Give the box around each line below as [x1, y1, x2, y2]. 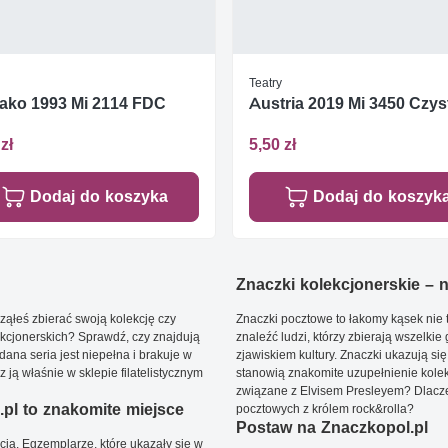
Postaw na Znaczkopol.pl [236, 418, 428, 438]
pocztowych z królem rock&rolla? [236, 401, 414, 417]
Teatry [249, 74, 282, 90]
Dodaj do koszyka [29, 187, 168, 207]
